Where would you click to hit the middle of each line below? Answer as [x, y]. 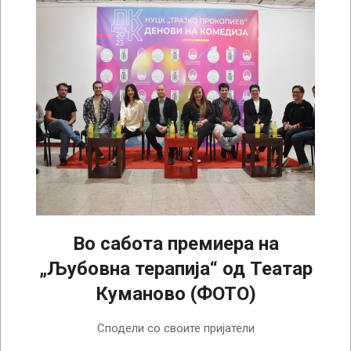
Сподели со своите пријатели [175, 328]
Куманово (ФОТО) [175, 293]
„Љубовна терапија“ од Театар [175, 268]
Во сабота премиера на [175, 243]
